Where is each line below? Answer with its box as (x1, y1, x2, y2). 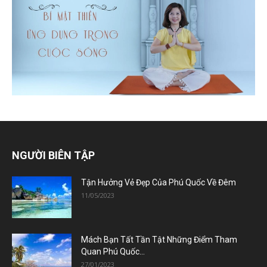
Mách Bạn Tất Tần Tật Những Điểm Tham (81, 234, 237, 244)
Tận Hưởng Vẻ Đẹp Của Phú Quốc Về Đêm (81, 177, 236, 187)
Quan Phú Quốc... (81, 246, 145, 256)
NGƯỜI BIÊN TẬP (12, 148, 95, 162)
